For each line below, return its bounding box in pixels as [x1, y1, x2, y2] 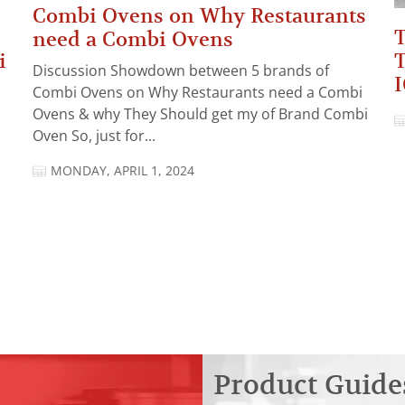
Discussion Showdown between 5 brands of [33, 63, 329, 80]
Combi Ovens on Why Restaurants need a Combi [33, 85, 363, 101]
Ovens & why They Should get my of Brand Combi [33, 107, 368, 123]
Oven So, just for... [33, 128, 155, 145]
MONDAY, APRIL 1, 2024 [51, 164, 194, 179]
